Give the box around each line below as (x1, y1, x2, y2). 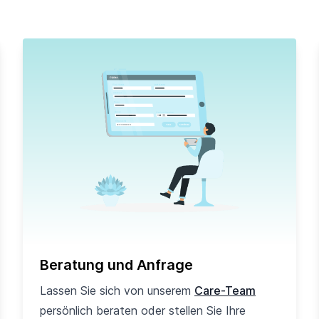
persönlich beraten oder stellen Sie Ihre (40, 303, 246, 318)
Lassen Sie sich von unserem (40, 283, 194, 298)
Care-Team (194, 283, 256, 298)
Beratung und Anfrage (40, 256, 193, 273)
